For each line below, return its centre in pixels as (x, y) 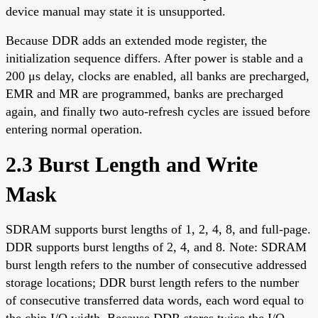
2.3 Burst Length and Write (132, 164)
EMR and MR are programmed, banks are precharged (144, 93)
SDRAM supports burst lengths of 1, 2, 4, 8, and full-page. (158, 229)
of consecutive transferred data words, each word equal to (155, 300)
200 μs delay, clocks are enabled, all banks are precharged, (158, 76)
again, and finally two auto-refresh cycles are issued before (158, 111)
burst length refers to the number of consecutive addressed (156, 264)
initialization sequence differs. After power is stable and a (154, 58)
